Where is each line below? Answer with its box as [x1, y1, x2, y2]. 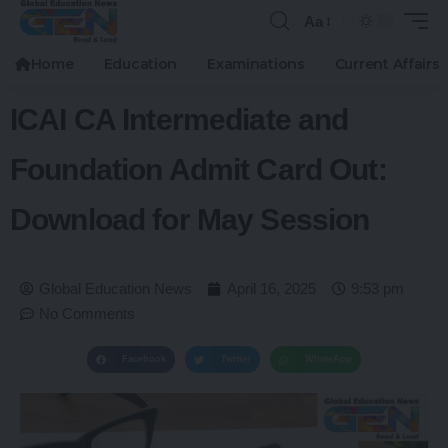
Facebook [122, 354, 167, 364]
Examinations [207, 55, 305, 73]
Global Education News [39, 280, 192, 297]
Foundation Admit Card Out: [10, 153, 387, 186]
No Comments [39, 305, 135, 322]
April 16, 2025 [227, 280, 316, 297]
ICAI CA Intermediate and [10, 103, 349, 136]
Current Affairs [334, 55, 440, 73]
